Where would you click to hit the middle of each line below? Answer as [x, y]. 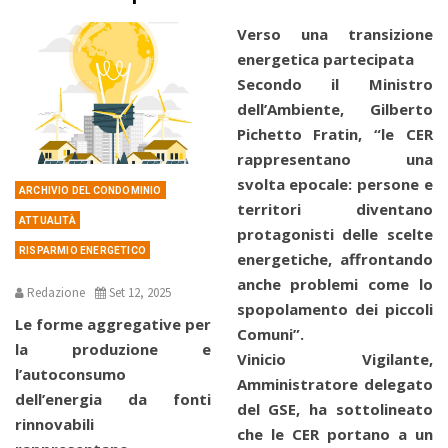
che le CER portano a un [334, 434]
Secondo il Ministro [334, 84]
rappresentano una [334, 159]
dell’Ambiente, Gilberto [334, 109]
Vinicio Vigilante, [334, 359]
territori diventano [334, 209]
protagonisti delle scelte [334, 234]
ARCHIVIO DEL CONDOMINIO [90, 190]
